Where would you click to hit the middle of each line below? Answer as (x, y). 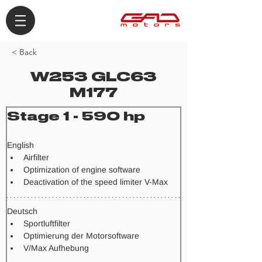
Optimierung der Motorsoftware (81, 236)
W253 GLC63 (94, 77)
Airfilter (36, 157)
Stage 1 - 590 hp (76, 116)
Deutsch (22, 211)
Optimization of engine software (82, 170)
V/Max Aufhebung (56, 248)
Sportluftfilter (47, 223)
